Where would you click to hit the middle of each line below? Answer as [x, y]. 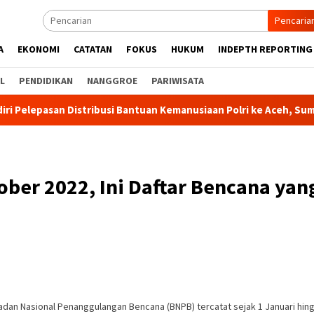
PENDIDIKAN [46, 81]
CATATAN [93, 49]
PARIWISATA [178, 81]
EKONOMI [39, 49]
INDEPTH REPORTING [265, 49]
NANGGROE [112, 81]
